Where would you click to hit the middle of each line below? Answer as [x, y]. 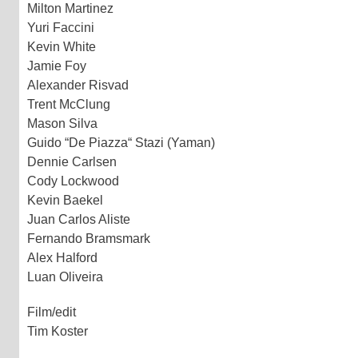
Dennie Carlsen [72, 161]
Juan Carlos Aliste [79, 219]
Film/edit [52, 312]
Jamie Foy [57, 66]
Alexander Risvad [78, 85]
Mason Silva [62, 123]
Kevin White [62, 46]
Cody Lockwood [73, 181]
